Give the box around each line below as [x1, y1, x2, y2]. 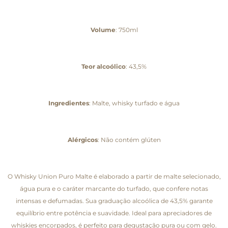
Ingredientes [48, 99, 89, 107]
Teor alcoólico [81, 62, 126, 70]
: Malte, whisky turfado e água [89, 99, 180, 107]
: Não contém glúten [97, 135, 161, 144]
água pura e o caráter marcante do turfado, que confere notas [20, 184, 208, 192]
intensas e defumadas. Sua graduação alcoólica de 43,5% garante [15, 196, 213, 205]
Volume [90, 25, 116, 34]
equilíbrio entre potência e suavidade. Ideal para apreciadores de [16, 209, 212, 217]
